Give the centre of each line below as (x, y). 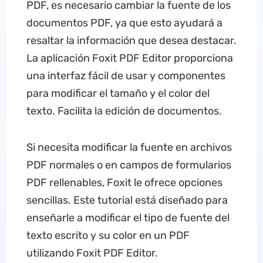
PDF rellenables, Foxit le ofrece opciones (124, 183)
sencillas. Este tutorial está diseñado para (127, 200)
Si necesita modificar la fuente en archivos (129, 147)
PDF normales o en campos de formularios (129, 165)
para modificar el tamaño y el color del (118, 93)
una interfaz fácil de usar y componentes (126, 76)
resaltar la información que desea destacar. (131, 41)
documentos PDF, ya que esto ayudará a (124, 23)
